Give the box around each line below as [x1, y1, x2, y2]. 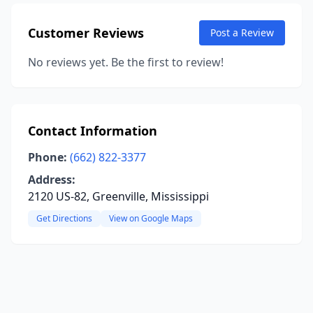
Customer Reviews [28, 24, 144, 41]
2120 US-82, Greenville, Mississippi [28, 189, 209, 204]
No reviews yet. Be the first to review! [28, 54, 224, 70]
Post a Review [210, 26, 274, 39]
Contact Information [28, 122, 157, 139]
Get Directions [36, 212, 92, 224]
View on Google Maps [109, 212, 193, 224]
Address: [28, 172, 75, 187]
